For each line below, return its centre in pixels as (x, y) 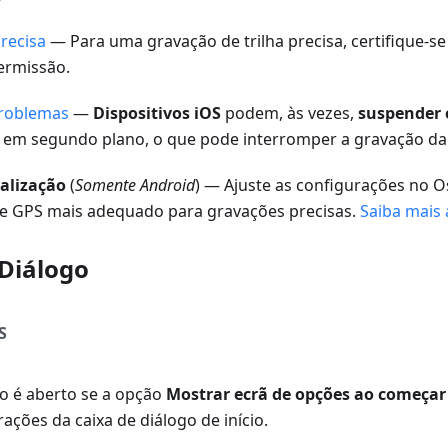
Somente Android (135, 185)
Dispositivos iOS (157, 113)
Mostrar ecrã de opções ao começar (306, 394)
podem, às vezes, (289, 113)
